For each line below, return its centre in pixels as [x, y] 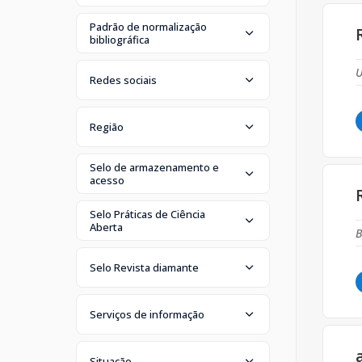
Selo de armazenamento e [154, 167]
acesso [107, 180]
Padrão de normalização [148, 26]
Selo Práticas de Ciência [147, 214]
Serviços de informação [147, 314]
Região [107, 126]
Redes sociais [123, 80]
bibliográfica [120, 39]
